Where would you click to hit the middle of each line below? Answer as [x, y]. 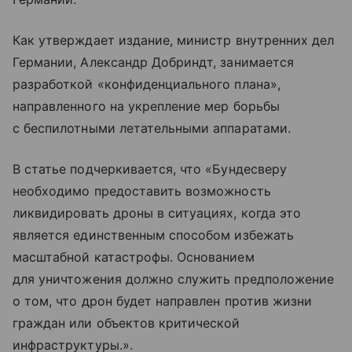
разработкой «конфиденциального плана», [147, 84]
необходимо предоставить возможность [142, 191]
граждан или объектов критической [126, 323]
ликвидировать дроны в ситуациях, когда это [157, 213]
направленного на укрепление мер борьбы [146, 106]
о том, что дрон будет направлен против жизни [163, 301]
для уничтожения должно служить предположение [174, 279]
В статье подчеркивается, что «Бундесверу [150, 169]
